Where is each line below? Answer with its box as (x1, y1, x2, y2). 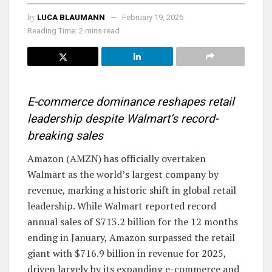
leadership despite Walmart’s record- (27, 112, 218, 126)
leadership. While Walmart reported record (27, 199, 216, 212)
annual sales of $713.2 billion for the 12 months (27, 214, 238, 228)
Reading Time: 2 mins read (27, 25, 120, 35)
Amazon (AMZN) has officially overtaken (27, 151, 206, 165)
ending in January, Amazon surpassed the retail (27, 230, 235, 244)
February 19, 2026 (122, 12, 184, 22)
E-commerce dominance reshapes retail (27, 95, 234, 109)
